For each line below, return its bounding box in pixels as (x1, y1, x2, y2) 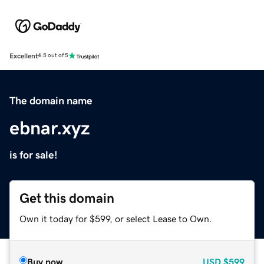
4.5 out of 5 (38, 52, 68, 59)
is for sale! (9, 149, 58, 160)
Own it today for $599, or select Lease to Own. (19, 213, 212, 223)
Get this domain (19, 191, 114, 205)
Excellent (9, 52, 38, 60)
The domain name (9, 95, 93, 106)
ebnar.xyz (9, 118, 90, 137)
